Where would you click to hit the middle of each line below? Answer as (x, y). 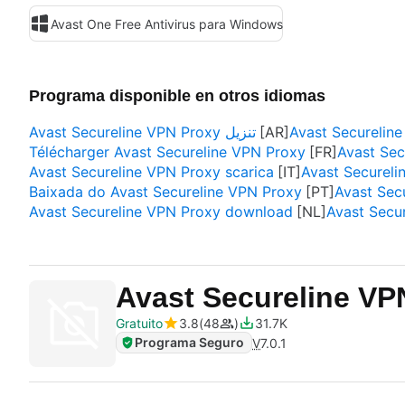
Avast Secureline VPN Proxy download (161, 212)
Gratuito (139, 323)
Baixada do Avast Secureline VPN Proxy (165, 192)
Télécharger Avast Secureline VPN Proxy (167, 152)
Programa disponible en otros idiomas (177, 96)
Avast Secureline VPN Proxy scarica (151, 172)
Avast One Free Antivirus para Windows (167, 24)
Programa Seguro (189, 342)
